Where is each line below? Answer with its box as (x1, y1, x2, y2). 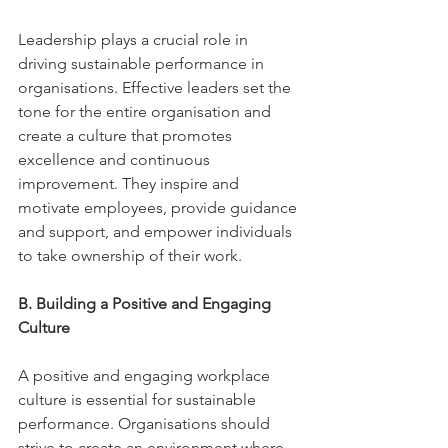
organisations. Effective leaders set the (18, 78, 295, 97)
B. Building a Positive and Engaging (18, 294, 275, 313)
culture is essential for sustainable (18, 390, 260, 409)
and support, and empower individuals (18, 222, 296, 241)
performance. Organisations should (18, 414, 274, 433)
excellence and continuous (18, 150, 214, 169)
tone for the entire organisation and (18, 102, 275, 121)
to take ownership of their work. (18, 246, 246, 265)
